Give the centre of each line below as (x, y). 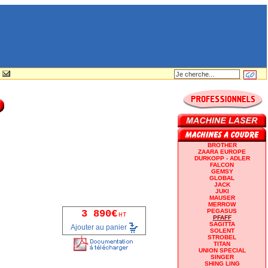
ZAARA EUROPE (222, 151)
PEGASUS (222, 211)
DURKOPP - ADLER (222, 158)
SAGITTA (222, 224)
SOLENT (222, 230)
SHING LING (222, 263)
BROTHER (222, 145)
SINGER (222, 257)
